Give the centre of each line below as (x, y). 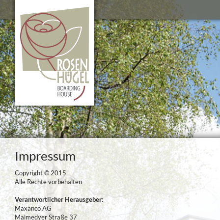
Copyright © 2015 (41, 173)
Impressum (45, 155)
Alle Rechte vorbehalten (48, 181)
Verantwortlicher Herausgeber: (60, 199)
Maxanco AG (33, 208)
